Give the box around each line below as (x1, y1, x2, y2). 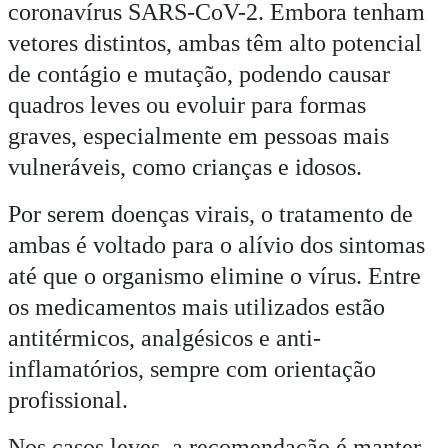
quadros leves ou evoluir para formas (8, 92, 366, 119)
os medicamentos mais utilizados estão (8, 294, 385, 321)
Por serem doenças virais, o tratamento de (8, 201, 413, 228)
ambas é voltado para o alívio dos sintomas (8, 232, 425, 259)
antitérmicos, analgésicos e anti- (8, 325, 321, 352)
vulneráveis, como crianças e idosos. (8, 154, 362, 181)
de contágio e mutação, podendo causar (8, 61, 390, 88)
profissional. (8, 387, 128, 414)
